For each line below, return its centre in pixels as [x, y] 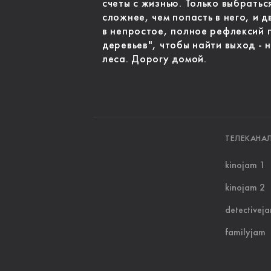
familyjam [245, 233]
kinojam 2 [245, 188]
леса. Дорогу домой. [155, 59]
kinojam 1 [245, 166]
